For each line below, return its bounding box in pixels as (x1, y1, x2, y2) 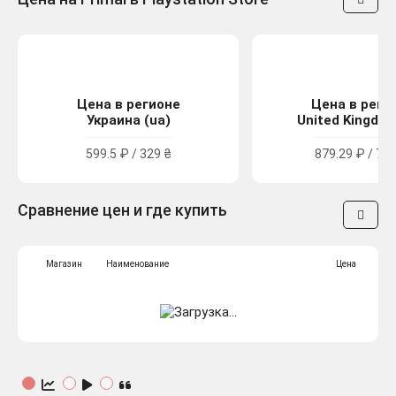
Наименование (106, 259, 169, 270)
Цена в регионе (76, 96, 180, 113)
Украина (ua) (86, 112, 171, 129)
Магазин (46, 259, 82, 270)
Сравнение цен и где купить (18, 201, 227, 220)
